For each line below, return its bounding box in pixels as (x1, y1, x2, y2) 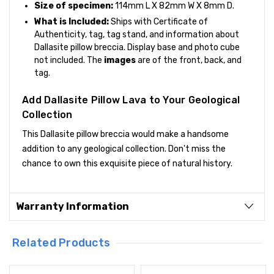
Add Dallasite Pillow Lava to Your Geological (22, 94, 240, 106)
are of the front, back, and (136, 54, 242, 65)
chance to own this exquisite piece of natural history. (22, 158, 232, 169)
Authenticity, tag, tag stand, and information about (34, 29, 239, 40)
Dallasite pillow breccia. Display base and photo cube (34, 42, 240, 53)
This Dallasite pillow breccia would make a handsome (22, 128, 229, 139)
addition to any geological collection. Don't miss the (22, 143, 226, 154)
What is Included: (34, 16, 109, 27)
